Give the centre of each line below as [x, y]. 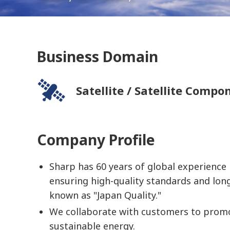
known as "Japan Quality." [105, 195]
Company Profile [96, 140]
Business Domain [98, 56]
